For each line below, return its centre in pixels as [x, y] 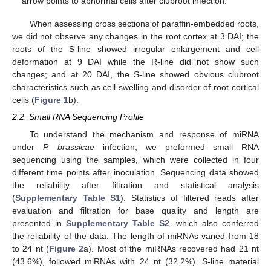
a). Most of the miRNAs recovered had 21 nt [171, 248]
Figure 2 [67, 248]
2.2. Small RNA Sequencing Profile [78, 117]
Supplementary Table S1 [68, 198]
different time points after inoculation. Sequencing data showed [135, 172]
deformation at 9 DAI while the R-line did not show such [135, 62]
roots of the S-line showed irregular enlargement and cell [135, 49]
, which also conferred [214, 223]
